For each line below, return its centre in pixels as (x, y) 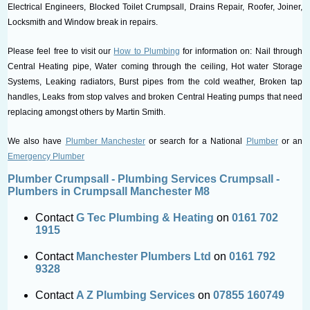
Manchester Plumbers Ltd (144, 256)
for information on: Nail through (241, 51)
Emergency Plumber (46, 156)
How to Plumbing (147, 51)
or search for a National (195, 141)
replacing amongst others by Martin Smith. (87, 112)
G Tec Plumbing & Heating (145, 217)
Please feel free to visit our (61, 51)
